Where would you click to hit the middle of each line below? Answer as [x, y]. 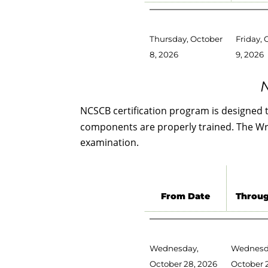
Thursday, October [186, 39]
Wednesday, [174, 248]
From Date [185, 196]
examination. [110, 142]
